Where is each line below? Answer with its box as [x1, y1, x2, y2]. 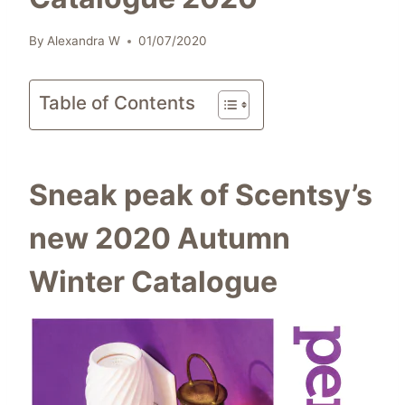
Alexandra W [47, 33, 121, 49]
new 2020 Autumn [29, 221, 290, 257]
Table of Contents [39, 91, 195, 115]
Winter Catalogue [29, 264, 278, 300]
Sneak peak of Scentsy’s [29, 177, 372, 213]
